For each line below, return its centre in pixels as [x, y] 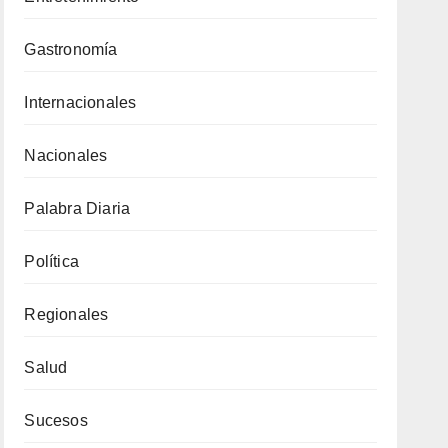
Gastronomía [71, 49]
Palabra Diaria [77, 208]
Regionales [66, 314]
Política [51, 261]
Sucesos [56, 420]
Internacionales [80, 102]
